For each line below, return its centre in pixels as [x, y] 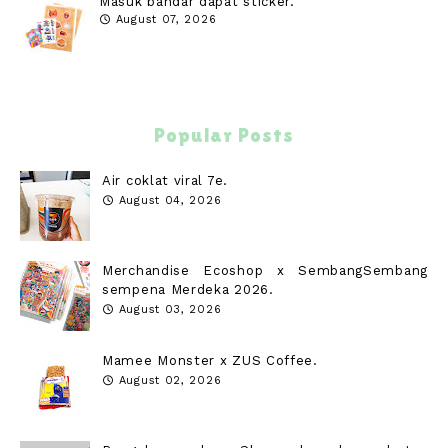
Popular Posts [224, 134]
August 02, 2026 [170, 380]
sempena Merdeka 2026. [188, 289]
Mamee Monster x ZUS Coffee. [210, 360]
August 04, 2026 [170, 200]
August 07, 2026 [166, 19]
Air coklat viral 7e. [165, 180]
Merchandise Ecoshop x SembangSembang [265, 270]
